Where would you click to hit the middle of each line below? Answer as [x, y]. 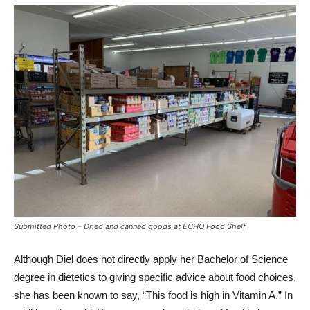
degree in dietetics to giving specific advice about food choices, [155, 277]
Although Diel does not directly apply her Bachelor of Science [151, 259]
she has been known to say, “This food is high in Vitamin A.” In [153, 295]
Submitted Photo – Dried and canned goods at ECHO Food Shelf [130, 227]
